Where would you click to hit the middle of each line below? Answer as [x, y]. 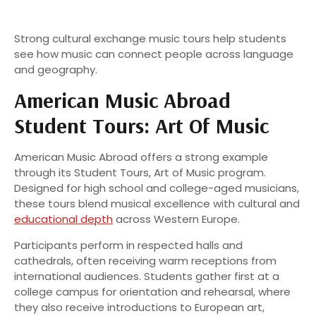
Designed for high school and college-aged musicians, [157, 188]
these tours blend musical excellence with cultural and [157, 204]
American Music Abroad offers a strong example [141, 157]
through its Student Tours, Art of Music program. [140, 173]
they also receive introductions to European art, [139, 307]
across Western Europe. [176, 219]
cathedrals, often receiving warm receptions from [145, 260]
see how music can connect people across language [154, 54]
